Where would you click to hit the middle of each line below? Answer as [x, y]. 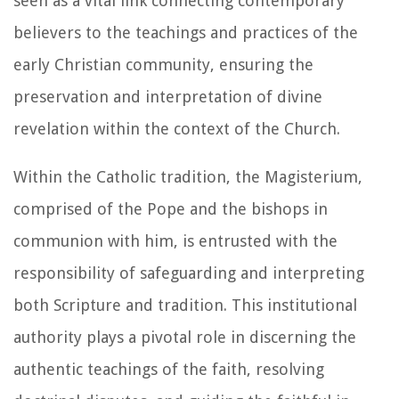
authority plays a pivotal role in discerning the [185, 337]
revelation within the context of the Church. [177, 128]
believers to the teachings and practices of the [186, 32]
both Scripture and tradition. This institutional [185, 305]
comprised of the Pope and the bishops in [171, 208]
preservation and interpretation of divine [168, 96]
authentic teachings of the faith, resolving [169, 369]
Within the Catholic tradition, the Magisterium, [188, 176]
